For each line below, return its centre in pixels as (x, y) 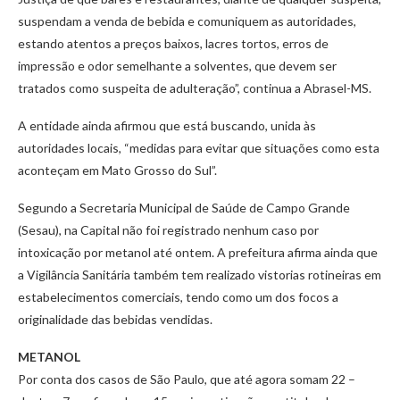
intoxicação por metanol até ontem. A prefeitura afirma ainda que (198, 253)
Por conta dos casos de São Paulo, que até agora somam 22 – (187, 379)
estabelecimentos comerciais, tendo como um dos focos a (178, 297)
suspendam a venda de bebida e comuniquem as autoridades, (187, 21)
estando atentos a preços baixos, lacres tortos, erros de (173, 44)
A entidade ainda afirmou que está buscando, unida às (167, 126)
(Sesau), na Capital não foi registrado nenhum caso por (168, 230)
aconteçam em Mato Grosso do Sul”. (117, 171)
